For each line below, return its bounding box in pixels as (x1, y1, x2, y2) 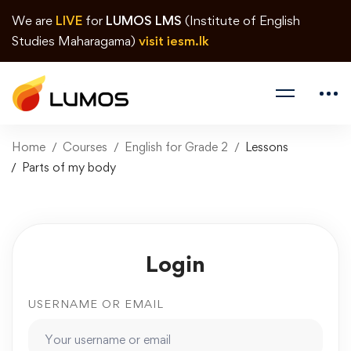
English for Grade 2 (125, 139, 228, 154)
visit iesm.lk (139, 33, 209, 49)
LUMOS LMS (106, 13, 182, 28)
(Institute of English (182, 13, 300, 28)
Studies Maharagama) (12, 33, 139, 49)
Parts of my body (22, 160, 116, 175)
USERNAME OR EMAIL (28, 297, 164, 310)
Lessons (245, 139, 288, 154)
